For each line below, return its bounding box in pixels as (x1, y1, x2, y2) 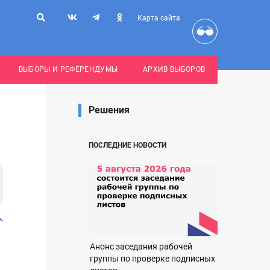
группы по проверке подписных (90, 254, 215, 264)
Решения (89, 104, 130, 116)
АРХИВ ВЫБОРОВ (142, 65, 206, 74)
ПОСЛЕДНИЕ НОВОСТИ (89, 141, 166, 149)
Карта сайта (137, 14, 180, 22)
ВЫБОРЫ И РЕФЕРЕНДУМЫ (18, 65, 118, 74)
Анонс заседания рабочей (90, 242, 192, 252)
